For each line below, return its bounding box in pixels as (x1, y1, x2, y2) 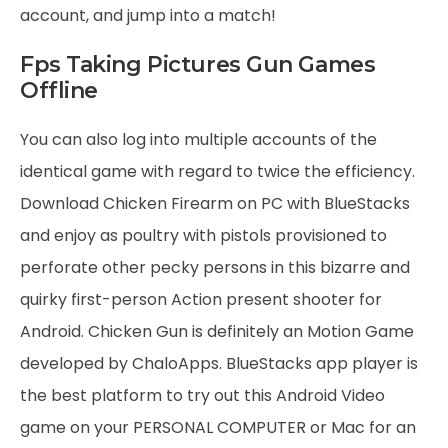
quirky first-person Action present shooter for (20, 288, 382, 311)
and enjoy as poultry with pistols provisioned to (20, 224, 387, 247)
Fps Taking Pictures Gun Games (20, 51, 376, 78)
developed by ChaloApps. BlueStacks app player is (20, 352, 418, 375)
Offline (20, 77, 98, 104)
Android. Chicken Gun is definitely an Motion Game (20, 320, 414, 343)
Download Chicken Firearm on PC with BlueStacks (20, 192, 410, 215)
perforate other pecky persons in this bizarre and (20, 256, 410, 279)
